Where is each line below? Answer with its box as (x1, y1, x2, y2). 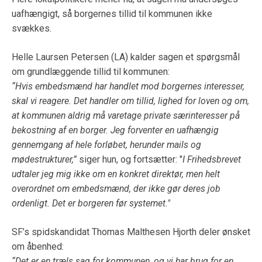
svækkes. (12, 23, 51, 35)
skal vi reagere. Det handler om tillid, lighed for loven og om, (12, 95, 249, 106)
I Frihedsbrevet (182, 153, 241, 165)
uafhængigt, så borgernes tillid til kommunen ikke (12, 8, 212, 20)
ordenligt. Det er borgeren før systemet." (12, 197, 170, 209)
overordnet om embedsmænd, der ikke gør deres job (12, 182, 220, 194)
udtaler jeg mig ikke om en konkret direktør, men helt (12, 168, 220, 180)
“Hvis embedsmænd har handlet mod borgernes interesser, (12, 80, 244, 92)
